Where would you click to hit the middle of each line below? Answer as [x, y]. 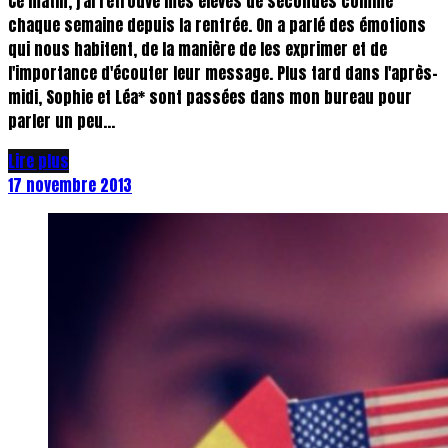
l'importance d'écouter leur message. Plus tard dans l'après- [223, 72]
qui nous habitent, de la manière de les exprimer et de [197, 48]
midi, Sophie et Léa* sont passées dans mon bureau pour [210, 96]
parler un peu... [61, 120]
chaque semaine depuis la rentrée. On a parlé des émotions [217, 24]
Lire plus [38, 160]
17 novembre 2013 [70, 184]
